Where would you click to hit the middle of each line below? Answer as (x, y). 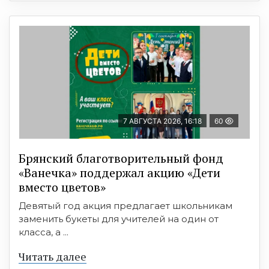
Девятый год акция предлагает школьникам (125, 205)
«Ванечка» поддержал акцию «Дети (119, 172)
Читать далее (53, 256)
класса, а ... (44, 232)
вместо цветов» (62, 187)
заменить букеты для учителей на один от (119, 219)
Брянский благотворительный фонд (121, 158)
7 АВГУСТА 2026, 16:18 (162, 121)
